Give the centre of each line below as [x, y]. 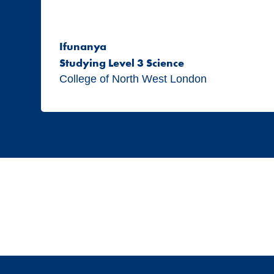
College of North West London [133, 79]
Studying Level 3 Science [122, 63]
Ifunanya [83, 46]
